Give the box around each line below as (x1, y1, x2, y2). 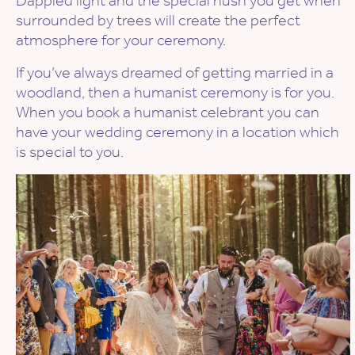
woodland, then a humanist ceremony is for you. (16, 82, 334, 102)
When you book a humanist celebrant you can (16, 102, 319, 122)
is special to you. (16, 142, 124, 162)
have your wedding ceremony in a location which (16, 122, 339, 142)
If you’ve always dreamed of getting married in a (16, 63, 334, 82)
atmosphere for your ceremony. (16, 30, 226, 50)
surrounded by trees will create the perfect (16, 10, 300, 30)
